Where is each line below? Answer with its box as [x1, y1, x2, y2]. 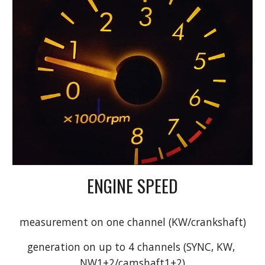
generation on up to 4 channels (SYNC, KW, [27, 239, 235, 254]
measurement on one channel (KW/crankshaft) [19, 214, 246, 229]
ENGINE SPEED [87, 172, 178, 198]
